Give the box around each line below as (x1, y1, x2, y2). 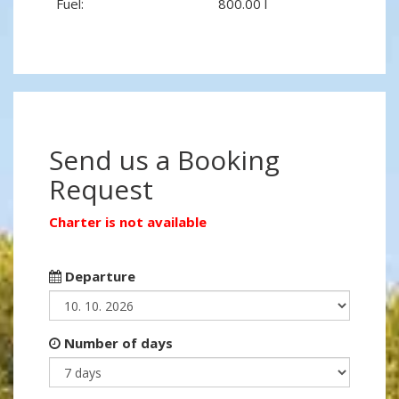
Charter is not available (49, 213, 207, 232)
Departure (61, 267, 135, 286)
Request (49, 171, 153, 208)
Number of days (61, 334, 173, 353)
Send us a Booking (49, 142, 280, 179)
